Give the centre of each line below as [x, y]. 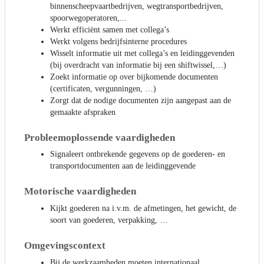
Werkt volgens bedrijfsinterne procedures [118, 41]
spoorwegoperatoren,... [88, 18]
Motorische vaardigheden [80, 192]
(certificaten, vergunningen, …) [103, 88]
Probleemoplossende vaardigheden [100, 137]
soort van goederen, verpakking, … [109, 220]
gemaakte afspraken [83, 112]
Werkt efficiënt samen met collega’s [110, 29]
